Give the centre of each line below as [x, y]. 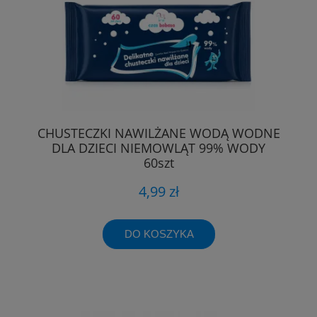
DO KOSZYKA [159, 234]
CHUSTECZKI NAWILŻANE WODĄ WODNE [158, 133]
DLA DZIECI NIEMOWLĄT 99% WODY [158, 148]
